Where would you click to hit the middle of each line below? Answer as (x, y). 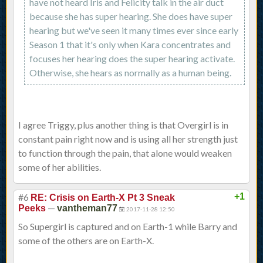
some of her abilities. (60, 167)
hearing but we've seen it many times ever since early (134, 31)
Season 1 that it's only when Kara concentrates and (130, 45)
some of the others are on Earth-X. (86, 241)
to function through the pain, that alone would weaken (125, 153)
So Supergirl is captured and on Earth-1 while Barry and (128, 227)
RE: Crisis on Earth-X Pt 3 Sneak (103, 198)
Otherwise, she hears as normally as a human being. (130, 73)
